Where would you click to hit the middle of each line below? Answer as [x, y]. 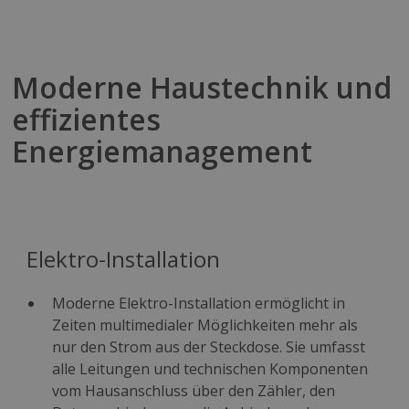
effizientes [87, 119]
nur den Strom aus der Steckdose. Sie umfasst [209, 346]
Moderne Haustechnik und [202, 87]
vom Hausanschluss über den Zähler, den [194, 390]
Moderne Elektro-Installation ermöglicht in [199, 303]
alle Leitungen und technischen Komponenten [210, 368]
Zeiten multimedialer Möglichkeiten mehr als [205, 325]
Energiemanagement [163, 151]
